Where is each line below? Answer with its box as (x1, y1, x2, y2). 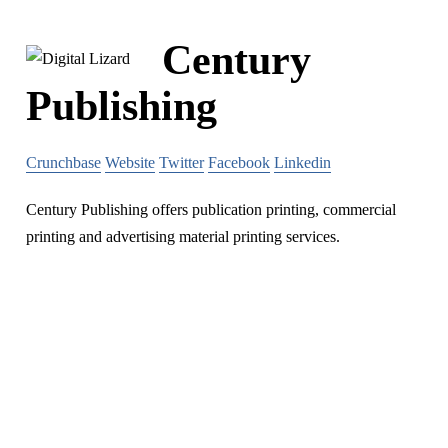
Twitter (159, 154, 204, 172)
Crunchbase (26, 154, 101, 172)
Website (105, 154, 155, 172)
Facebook (208, 154, 270, 172)
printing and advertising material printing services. (26, 228, 340, 246)
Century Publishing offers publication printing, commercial (26, 201, 396, 219)
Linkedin (274, 154, 331, 172)
